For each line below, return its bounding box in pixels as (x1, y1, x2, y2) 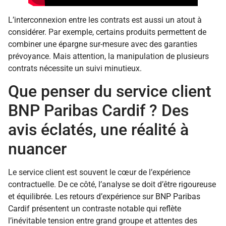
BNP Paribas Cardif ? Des (8, 101, 189, 121)
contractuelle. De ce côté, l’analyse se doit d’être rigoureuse (8, 180, 216, 190)
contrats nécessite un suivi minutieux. (8, 63, 142, 73)
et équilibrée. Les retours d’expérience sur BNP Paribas (8, 192, 200, 202)
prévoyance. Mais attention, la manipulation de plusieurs (8, 51, 209, 61)
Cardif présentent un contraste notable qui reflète (8, 204, 181, 214)
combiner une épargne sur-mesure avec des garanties (8, 39, 197, 49)
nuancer (8, 139, 67, 159)
